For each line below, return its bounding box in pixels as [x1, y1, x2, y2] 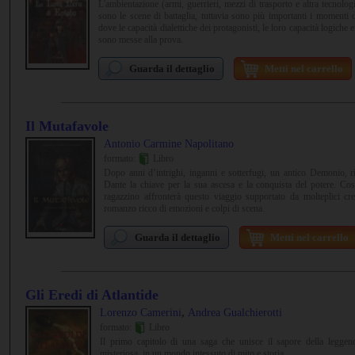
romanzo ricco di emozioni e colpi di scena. [104, 203, 265, 215]
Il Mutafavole [25, 118, 109, 134]
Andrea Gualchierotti [188, 307, 282, 319]
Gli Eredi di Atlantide [25, 287, 158, 303]
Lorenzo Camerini [100, 307, 181, 319]
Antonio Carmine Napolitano [104, 138, 234, 150]
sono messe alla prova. [98, 34, 183, 46]
